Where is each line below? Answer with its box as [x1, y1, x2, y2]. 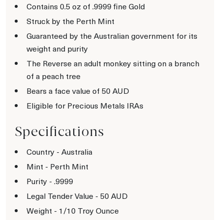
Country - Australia [27, 146, 92, 157]
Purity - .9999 [27, 175, 73, 186]
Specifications [15, 123, 104, 139]
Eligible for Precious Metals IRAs [27, 100, 143, 110]
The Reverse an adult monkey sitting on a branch [27, 57, 199, 68]
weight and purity [27, 43, 88, 54]
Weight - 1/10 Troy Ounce [27, 205, 119, 216]
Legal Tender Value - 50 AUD [27, 190, 128, 201]
